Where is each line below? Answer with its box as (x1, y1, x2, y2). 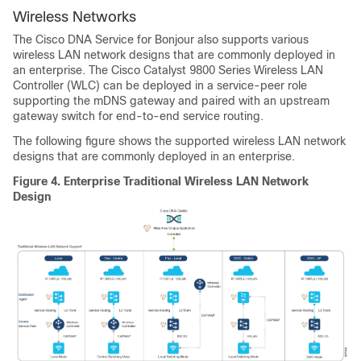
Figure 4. (13, 174, 64, 188)
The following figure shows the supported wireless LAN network (13, 134, 346, 147)
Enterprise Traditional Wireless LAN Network (64, 174, 309, 188)
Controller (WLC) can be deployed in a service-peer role (13, 78, 307, 92)
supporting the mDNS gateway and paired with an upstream (13, 93, 330, 107)
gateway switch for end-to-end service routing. (13, 109, 263, 122)
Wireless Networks (13, 8, 136, 25)
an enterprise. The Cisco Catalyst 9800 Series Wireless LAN (13, 63, 323, 77)
